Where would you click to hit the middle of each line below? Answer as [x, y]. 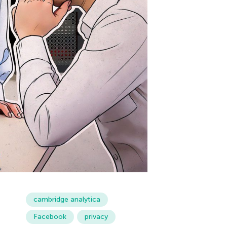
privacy [96, 217]
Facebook [50, 217]
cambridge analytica [67, 200]
